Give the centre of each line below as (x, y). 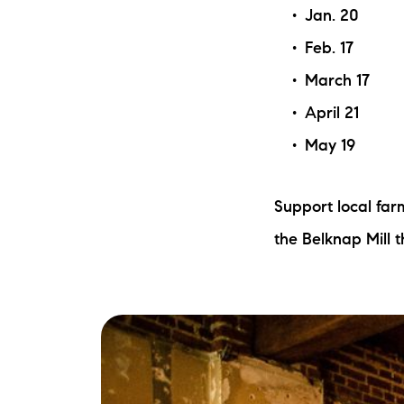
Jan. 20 (332, 17)
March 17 (337, 82)
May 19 (330, 147)
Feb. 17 (329, 49)
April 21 (332, 114)
